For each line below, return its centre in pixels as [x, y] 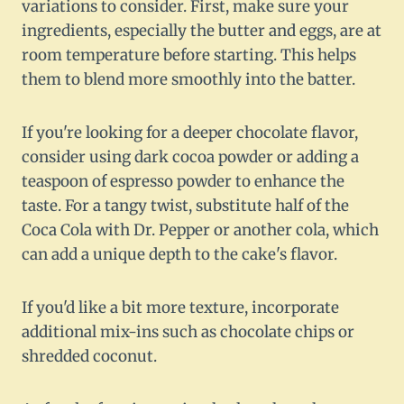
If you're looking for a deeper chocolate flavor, [190, 133]
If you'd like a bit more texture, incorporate [180, 308]
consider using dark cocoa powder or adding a [190, 157]
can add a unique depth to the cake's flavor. [179, 255]
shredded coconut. [89, 357]
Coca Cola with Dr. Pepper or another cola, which [200, 230]
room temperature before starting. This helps [189, 55]
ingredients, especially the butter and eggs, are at [202, 31]
